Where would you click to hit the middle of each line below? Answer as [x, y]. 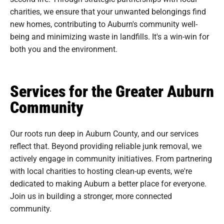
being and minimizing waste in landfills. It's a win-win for [109, 36]
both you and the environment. [64, 48]
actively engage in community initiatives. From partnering [111, 158]
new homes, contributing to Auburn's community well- [104, 23]
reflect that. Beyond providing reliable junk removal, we [106, 145]
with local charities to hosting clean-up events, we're [101, 170]
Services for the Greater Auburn [112, 90]
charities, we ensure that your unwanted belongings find [108, 11]
